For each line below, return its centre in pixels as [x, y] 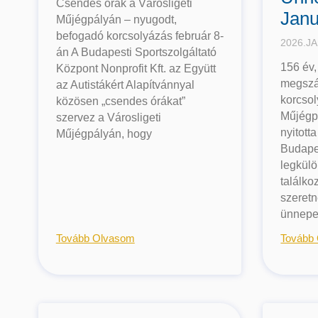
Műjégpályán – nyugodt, [116, 19]
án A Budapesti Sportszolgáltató [136, 52]
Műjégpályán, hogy [104, 133]
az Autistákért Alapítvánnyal [125, 84]
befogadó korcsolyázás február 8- [139, 35]
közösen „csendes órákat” [120, 101]
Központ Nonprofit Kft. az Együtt [136, 68]
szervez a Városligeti [108, 117]
